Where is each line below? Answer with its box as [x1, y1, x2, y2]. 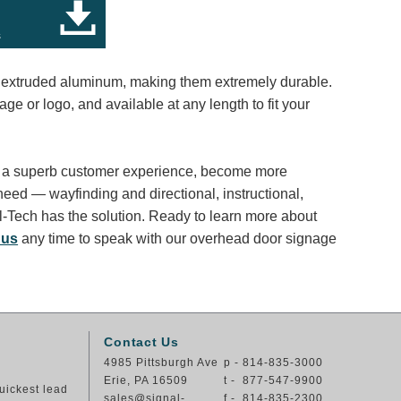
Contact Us [104, 334, 179, 349]
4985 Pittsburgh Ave [104, 355, 218, 369]
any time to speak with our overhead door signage [18, 230, 337, 246]
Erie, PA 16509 [104, 373, 188, 387]
